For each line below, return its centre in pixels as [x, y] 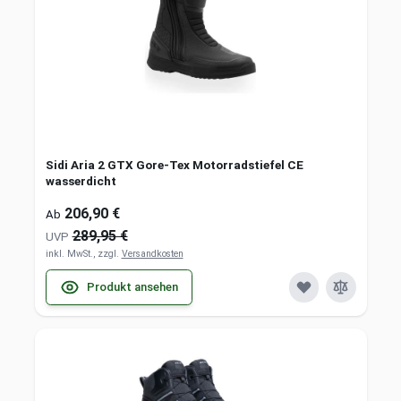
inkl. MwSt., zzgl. [83, 253]
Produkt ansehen [132, 286]
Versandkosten [152, 253]
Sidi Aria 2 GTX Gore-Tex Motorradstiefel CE [174, 164]
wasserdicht [81, 180]
